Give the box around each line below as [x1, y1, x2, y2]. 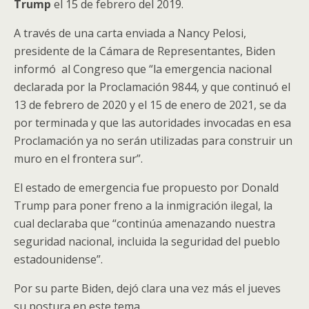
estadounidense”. [14, 252, 103, 267]
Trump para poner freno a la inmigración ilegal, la [14, 198, 272, 213]
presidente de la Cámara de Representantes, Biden [14, 43, 275, 59]
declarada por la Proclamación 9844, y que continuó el [14, 79, 290, 94]
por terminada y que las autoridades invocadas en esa [14, 115, 291, 130]
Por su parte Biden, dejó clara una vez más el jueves [14, 281, 281, 296]
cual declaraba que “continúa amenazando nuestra [14, 216, 275, 231]
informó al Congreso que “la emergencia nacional [14, 61, 272, 77]
